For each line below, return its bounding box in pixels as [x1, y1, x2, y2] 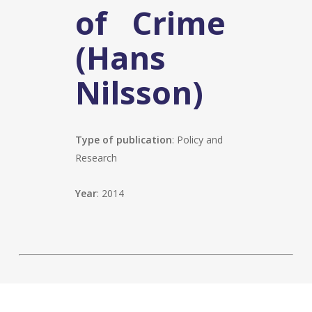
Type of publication [75, 133, 173, 146]
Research [75, 151, 118, 164]
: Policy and [172, 133, 224, 146]
